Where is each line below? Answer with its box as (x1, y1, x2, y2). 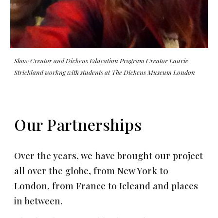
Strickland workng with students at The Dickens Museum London (14, 68, 196, 76)
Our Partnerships (14, 113, 142, 135)
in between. (14, 194, 65, 207)
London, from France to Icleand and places (14, 179, 199, 192)
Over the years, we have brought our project (14, 149, 203, 162)
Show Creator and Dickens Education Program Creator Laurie (14, 56, 189, 65)
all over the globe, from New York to (14, 164, 169, 177)
